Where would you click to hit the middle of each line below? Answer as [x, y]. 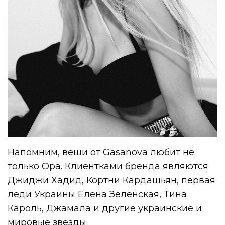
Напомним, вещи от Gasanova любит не [101, 152]
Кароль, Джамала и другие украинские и [105, 208]
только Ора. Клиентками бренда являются [108, 166]
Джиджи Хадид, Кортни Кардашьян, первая [112, 180]
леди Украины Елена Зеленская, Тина [97, 194]
